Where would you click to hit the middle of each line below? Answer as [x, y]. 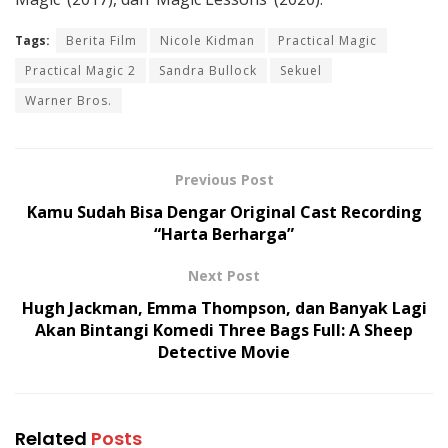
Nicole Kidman [207, 41]
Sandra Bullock [208, 71]
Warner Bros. [68, 101]
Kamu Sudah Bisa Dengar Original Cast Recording [224, 212]
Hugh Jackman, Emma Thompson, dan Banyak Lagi [224, 308]
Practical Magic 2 [80, 71]
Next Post [224, 276]
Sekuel [301, 71]
